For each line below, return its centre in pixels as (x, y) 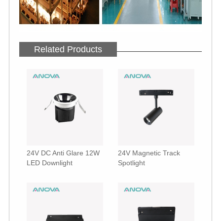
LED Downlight (49, 163)
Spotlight (131, 163)
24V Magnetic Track (149, 153)
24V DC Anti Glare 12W (63, 153)
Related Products (68, 50)
